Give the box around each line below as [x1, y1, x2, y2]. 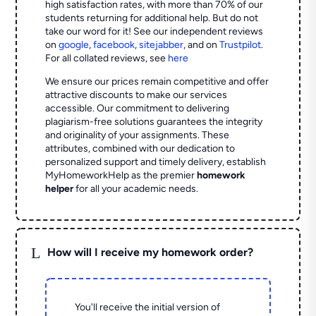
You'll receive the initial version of [75, 301, 221, 314]
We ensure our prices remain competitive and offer [45, 75, 269, 88]
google [59, 39, 90, 51]
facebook [93, 39, 135, 51]
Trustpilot [219, 39, 262, 51]
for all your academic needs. [73, 183, 199, 195]
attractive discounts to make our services [45, 89, 228, 102]
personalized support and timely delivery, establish [45, 156, 267, 169]
